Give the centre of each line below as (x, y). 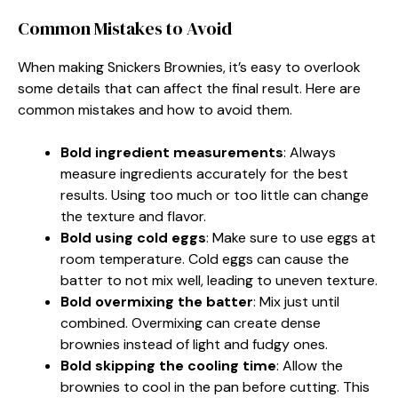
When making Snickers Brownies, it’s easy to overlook (189, 67)
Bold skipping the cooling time (168, 365)
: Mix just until (296, 301)
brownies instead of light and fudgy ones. (194, 344)
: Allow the (310, 365)
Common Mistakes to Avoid (125, 28)
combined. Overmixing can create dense (191, 322)
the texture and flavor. (133, 216)
